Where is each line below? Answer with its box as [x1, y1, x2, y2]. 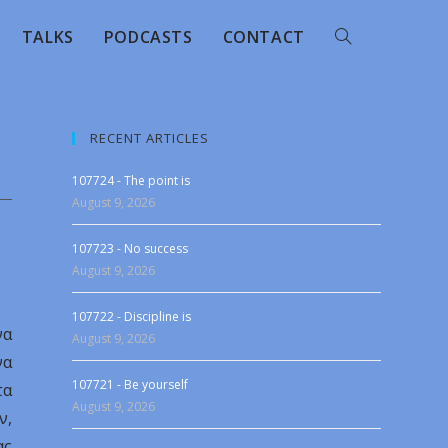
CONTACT [222, 26, 305, 48]
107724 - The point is [72, 172, 191, 189]
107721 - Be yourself [72, 376, 189, 393]
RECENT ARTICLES [90, 129, 210, 147]
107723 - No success [72, 240, 189, 257]
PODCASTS [103, 26, 193, 48]
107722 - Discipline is [72, 308, 192, 325]
